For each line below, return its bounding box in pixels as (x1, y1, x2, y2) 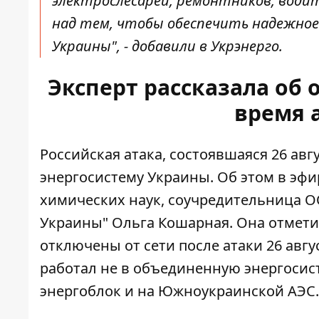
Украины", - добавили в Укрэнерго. (52, 36, 283, 56)
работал (40, 258, 97, 278)
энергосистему (40, 167, 144, 187)
